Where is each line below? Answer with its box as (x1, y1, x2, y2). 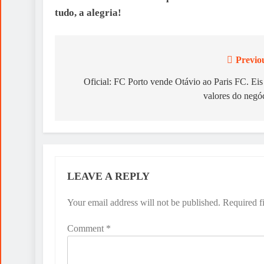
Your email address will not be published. (67, 197, 220, 207)
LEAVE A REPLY (67, 170, 150, 182)
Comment (67, 223, 106, 233)
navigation (66, 77, 130, 92)
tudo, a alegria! (55, 6, 121, 18)
